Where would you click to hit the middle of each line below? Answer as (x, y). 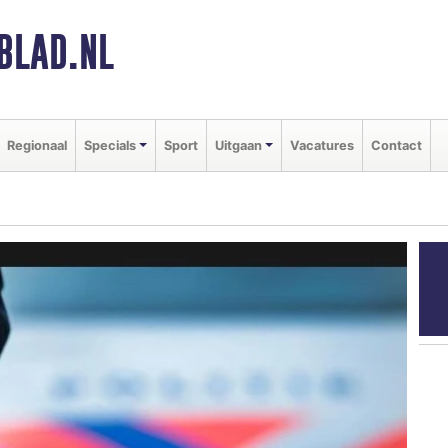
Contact (396, 145)
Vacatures (321, 145)
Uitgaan (238, 145)
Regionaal (37, 145)
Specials (110, 145)
